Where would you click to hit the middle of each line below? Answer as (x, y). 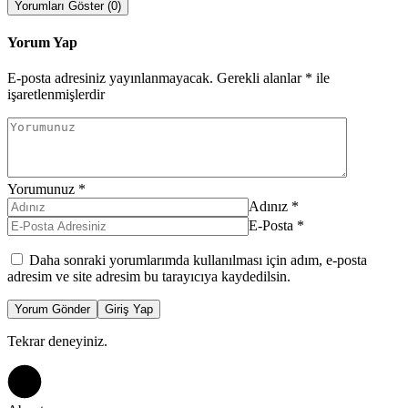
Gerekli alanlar (261, 78)
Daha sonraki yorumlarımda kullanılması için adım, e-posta (198, 260)
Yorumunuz (41, 189)
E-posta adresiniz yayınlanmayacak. (110, 78)
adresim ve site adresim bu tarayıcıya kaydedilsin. (149, 277)
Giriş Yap (129, 310)
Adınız (268, 207)
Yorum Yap (42, 42)
